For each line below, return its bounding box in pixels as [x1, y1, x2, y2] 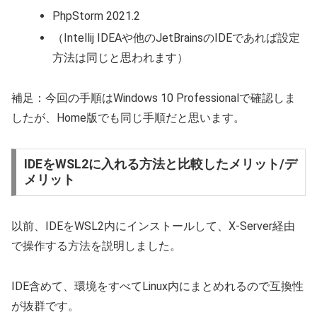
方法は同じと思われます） [52, 50, 189, 64]
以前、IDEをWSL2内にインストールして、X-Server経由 [11, 219, 295, 234]
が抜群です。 [11, 299, 79, 313]
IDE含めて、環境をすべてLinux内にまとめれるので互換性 [11, 279, 304, 294]
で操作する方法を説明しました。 [11, 239, 181, 253]
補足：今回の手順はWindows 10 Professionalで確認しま [11, 91, 296, 105]
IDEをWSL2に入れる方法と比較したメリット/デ [23, 156, 297, 172]
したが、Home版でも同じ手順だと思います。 [11, 110, 245, 125]
